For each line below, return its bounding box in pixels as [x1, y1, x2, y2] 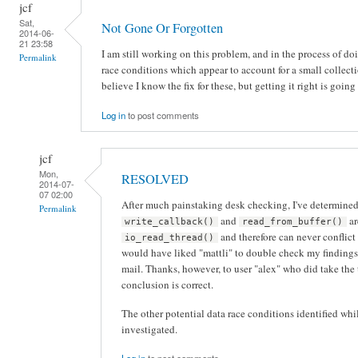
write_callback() [125, 217, 215, 228]
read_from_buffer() [242, 217, 344, 228]
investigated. [121, 321, 177, 336]
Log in [101, 108, 125, 121]
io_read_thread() [125, 233, 215, 244]
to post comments [125, 108, 199, 121]
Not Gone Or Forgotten [101, 19, 223, 38]
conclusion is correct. [121, 277, 213, 292]
